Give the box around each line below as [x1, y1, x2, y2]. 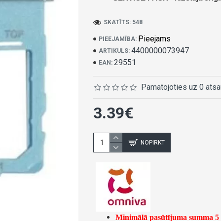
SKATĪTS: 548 [103, 19, 143, 26]
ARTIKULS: [98, 47, 130, 54]
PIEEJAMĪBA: [98, 36, 137, 42]
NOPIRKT [140, 139, 165, 146]
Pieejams [138, 34, 171, 43]
